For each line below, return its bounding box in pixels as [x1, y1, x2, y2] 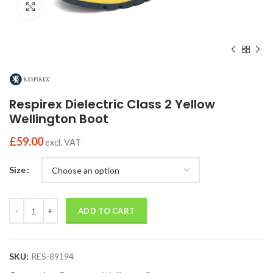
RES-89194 [31, 251, 74, 262]
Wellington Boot [9, 110, 108, 128]
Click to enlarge [43, 2, 104, 12]
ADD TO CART [78, 206, 135, 216]
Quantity [9, 199, 43, 210]
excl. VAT [45, 137, 81, 148]
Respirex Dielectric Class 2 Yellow [9, 96, 215, 113]
